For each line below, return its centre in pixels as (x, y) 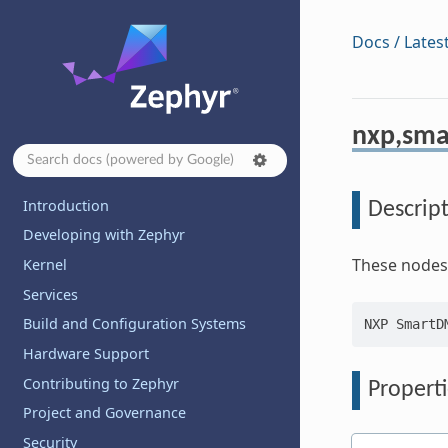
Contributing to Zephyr (101, 383)
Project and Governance (105, 413)
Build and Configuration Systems (135, 324)
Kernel (45, 265)
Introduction (66, 205)
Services (51, 294)
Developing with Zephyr (104, 235)
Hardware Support (86, 353)
